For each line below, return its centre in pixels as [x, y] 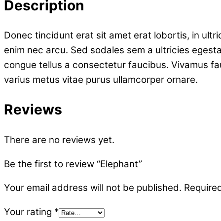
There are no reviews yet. [59, 140]
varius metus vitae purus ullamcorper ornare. [101, 79]
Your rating [29, 212]
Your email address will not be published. [93, 188]
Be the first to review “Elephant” [73, 164]
